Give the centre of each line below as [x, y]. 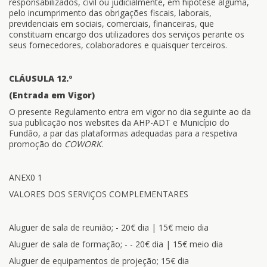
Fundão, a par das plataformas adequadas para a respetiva [123, 133]
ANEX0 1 [26, 177]
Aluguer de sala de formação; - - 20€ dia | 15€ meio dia [116, 244]
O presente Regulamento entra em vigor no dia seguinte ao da [130, 112]
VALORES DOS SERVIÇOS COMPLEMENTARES [99, 194]
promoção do [37, 144]
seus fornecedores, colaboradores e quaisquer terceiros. [118, 45]
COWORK [83, 144]
